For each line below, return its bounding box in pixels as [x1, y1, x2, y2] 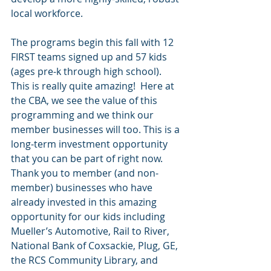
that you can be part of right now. [11, 152, 165, 165]
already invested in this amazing [11, 195, 159, 209]
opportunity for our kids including [11, 210, 168, 223]
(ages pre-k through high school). [11, 65, 164, 78]
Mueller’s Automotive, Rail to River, [11, 224, 172, 238]
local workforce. [11, 7, 83, 20]
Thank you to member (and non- [11, 166, 158, 180]
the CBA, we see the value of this [11, 94, 160, 107]
